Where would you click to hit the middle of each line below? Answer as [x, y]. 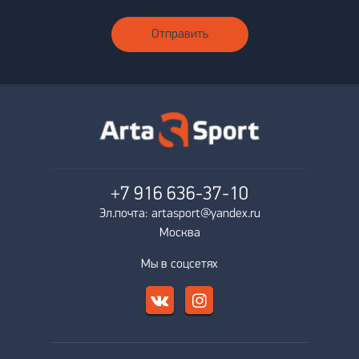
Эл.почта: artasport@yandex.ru [179, 214]
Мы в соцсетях [179, 264]
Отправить [179, 34]
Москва [179, 233]
